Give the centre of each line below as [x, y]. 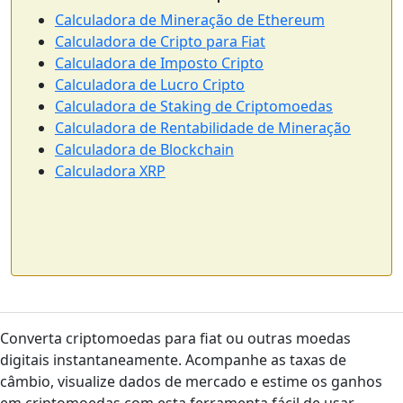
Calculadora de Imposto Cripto [159, 63]
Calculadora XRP [110, 171]
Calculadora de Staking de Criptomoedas [194, 106]
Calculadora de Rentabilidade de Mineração [203, 128]
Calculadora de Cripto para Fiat [160, 41]
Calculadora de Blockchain [144, 149]
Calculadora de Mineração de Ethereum [190, 20]
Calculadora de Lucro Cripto [150, 85]
